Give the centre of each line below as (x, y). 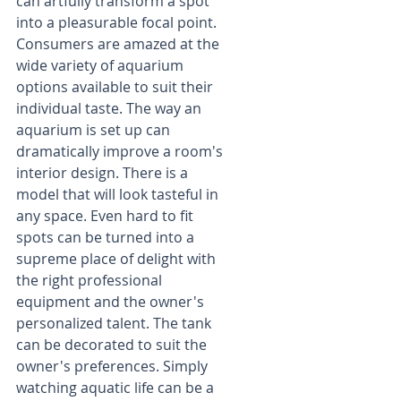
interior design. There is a (104, 173)
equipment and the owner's (112, 302)
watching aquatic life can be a (117, 388)
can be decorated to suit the (113, 345)
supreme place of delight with (118, 259)
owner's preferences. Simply (114, 367)
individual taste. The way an (111, 109)
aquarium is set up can (95, 130)
